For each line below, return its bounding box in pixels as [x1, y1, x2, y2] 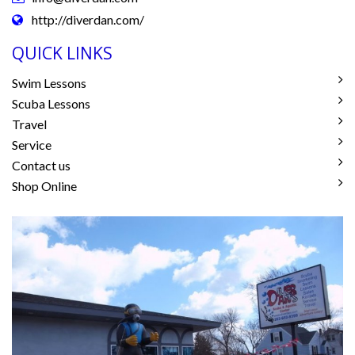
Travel [12, 116, 47, 132]
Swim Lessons [12, 75, 86, 91]
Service [12, 137, 52, 153]
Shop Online [12, 178, 77, 194]
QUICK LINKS [12, 42, 113, 65]
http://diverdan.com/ [32, 12, 144, 28]
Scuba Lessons [12, 96, 90, 112]
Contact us [12, 158, 71, 174]
